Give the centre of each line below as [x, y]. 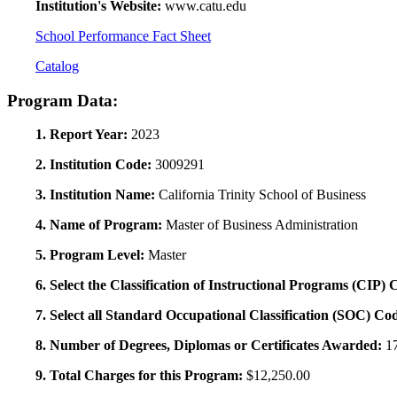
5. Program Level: [92, 255]
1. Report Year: [83, 135]
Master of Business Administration [262, 225]
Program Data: [62, 100]
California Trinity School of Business [262, 195]
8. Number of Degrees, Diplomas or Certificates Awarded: [210, 346]
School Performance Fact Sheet [123, 35]
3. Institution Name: [97, 195]
